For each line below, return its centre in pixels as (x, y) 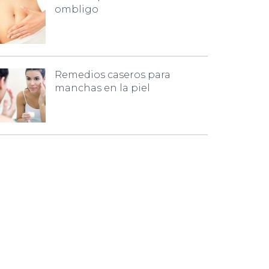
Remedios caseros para (113, 75)
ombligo (77, 9)
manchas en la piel (102, 88)
